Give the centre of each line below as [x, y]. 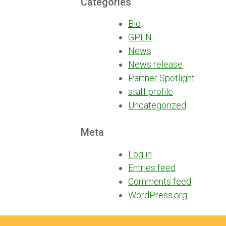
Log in [140, 154]
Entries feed [152, 168]
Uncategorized [157, 105]
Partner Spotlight [161, 78]
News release [155, 65]
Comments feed [160, 182]
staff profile [151, 92]
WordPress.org [158, 195]
